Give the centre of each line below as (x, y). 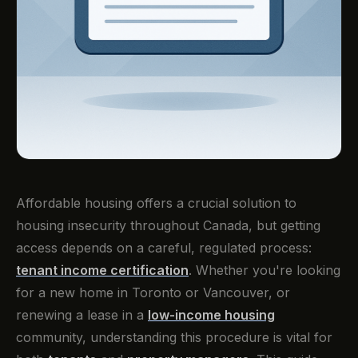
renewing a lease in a (82, 315)
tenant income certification (102, 270)
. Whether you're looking (265, 270)
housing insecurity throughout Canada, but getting (168, 225)
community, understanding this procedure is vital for (174, 337)
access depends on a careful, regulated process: (164, 248)
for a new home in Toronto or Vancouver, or (153, 292)
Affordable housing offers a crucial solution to (156, 203)
